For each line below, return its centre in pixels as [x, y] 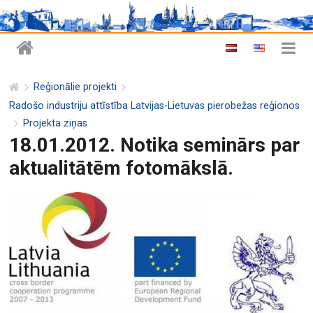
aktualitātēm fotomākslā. [122, 168]
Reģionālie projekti [75, 87]
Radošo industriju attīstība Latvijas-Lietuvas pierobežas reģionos [155, 105]
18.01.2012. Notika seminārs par [155, 145]
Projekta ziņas [56, 124]
